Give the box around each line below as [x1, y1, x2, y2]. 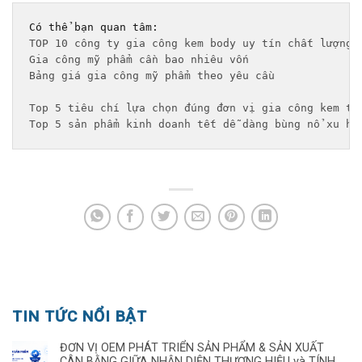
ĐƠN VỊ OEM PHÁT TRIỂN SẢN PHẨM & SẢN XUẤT [60, 340, 324, 355]
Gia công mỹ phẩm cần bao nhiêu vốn [29, 53, 249, 66]
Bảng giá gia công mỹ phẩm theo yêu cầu [29, 69, 281, 82]
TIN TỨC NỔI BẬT [12, 306, 148, 326]
